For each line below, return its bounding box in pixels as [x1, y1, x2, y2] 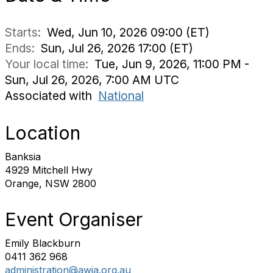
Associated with [5, 88, 98, 103]
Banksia [5, 151, 41, 163]
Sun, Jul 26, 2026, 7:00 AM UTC [5, 73, 179, 87]
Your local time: [5, 57, 94, 71]
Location [5, 122, 80, 144]
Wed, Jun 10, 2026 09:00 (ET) [47, 25, 210, 40]
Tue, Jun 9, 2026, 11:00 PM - [94, 57, 249, 71]
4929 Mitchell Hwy [5, 164, 93, 176]
